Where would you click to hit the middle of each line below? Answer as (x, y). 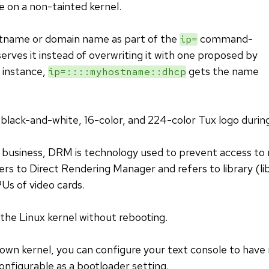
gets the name (222, 71)
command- (225, 39)
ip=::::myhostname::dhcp (117, 72)
